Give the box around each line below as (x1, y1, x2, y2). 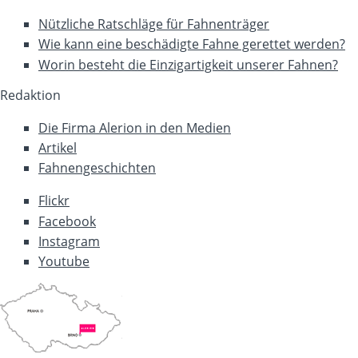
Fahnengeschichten (38, 159, 156, 177)
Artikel (38, 138, 77, 157)
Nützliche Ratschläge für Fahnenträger (38, 15, 269, 34)
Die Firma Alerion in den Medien (38, 118, 231, 137)
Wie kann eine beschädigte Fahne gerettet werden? (38, 35, 345, 54)
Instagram (38, 232, 100, 250)
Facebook (38, 212, 96, 230)
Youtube (38, 252, 89, 270)
